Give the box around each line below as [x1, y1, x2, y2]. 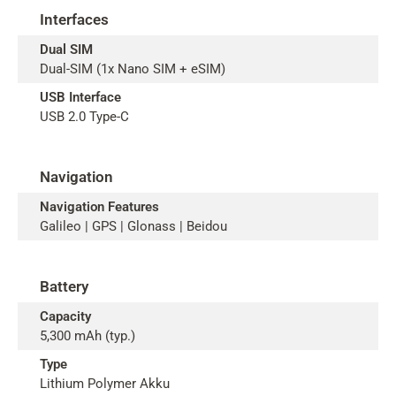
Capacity [40, 308, 91, 324]
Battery [40, 278, 88, 295]
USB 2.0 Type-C [40, 109, 129, 125]
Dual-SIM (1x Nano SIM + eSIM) [40, 61, 225, 77]
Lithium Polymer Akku [40, 376, 170, 392]
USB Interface [40, 89, 121, 105]
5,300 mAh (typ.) [40, 328, 135, 344]
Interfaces [40, 11, 109, 28]
